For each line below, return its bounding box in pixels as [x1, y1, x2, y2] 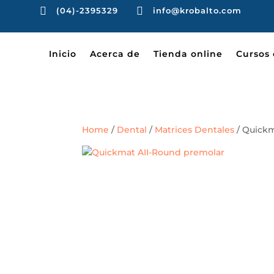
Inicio [49, 48, 76, 59]
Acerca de [90, 48, 140, 59]
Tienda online [154, 48, 223, 59]
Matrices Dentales [155, 124, 235, 135]
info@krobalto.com [153, 6, 242, 15]
